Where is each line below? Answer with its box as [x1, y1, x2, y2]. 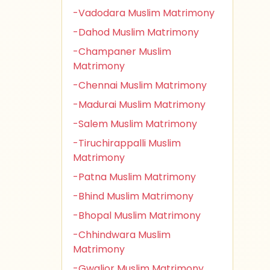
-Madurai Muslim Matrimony [73, 98, 206, 111]
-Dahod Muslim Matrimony [73, 25, 199, 39]
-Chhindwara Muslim [73, 228, 171, 242]
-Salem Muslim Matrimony [73, 117, 197, 131]
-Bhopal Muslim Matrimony [73, 209, 201, 222]
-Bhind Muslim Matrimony [73, 189, 193, 203]
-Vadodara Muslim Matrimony [73, 6, 215, 20]
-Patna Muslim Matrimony [73, 170, 196, 184]
